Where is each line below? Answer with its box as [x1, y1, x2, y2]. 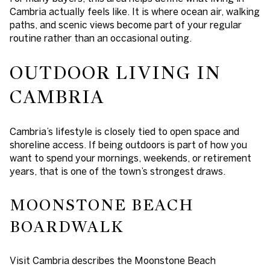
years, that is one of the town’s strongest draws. [10, 166, 225, 177]
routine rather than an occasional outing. [10, 32, 192, 43]
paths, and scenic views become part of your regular [10, 19, 242, 30]
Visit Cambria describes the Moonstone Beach [10, 254, 216, 266]
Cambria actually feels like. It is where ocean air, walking [10, 5, 260, 17]
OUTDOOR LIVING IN [10, 61, 221, 84]
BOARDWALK [10, 216, 124, 236]
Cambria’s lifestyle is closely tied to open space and [10, 126, 239, 137]
